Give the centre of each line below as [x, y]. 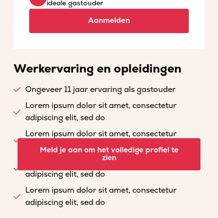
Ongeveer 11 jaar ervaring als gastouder [100, 90]
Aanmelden [109, 21]
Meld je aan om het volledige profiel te [109, 150]
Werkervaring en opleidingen [98, 69]
